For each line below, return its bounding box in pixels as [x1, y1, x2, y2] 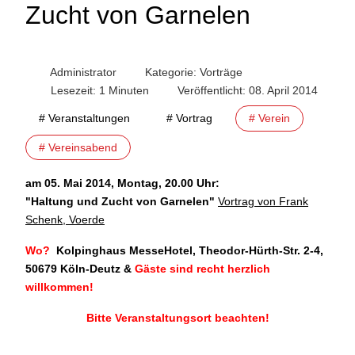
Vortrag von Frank [218, 195, 308, 208]
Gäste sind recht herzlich [132, 262, 270, 276]
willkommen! [25, 281, 94, 294]
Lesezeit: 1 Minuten [51, 84, 149, 97]
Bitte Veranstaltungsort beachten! [86, 311, 269, 325]
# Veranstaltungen [39, 112, 130, 125]
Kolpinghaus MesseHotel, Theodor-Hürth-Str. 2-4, [53, 244, 323, 258]
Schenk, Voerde [25, 213, 105, 227]
